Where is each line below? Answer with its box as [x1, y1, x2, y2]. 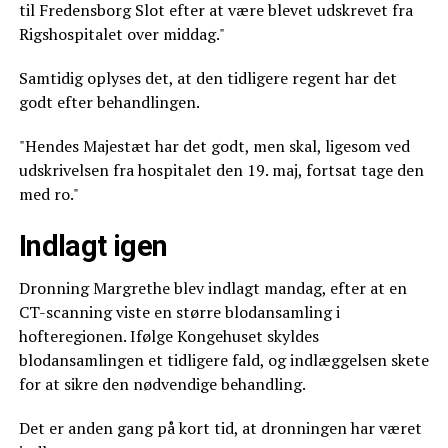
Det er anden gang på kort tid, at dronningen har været [18, 416, 422, 439]
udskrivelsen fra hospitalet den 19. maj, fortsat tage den [18, 158, 424, 181]
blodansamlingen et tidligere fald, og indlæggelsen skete [18, 348, 429, 371]
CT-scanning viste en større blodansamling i [18, 300, 340, 323]
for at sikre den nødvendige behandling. [18, 372, 306, 395]
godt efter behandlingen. [18, 90, 200, 113]
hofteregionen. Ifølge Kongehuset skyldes [18, 324, 319, 347]
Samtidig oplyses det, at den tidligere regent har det [18, 66, 397, 89]
